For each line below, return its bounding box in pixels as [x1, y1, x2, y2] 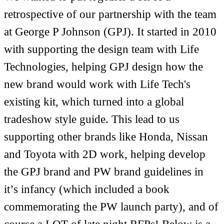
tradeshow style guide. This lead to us [4, 112, 179, 125]
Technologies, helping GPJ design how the [4, 60, 203, 73]
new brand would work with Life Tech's [4, 77, 190, 90]
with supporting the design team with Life [4, 42, 199, 55]
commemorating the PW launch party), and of [4, 200, 218, 213]
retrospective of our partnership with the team [4, 7, 216, 20]
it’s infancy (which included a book [4, 182, 169, 195]
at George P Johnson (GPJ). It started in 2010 [4, 25, 216, 38]
